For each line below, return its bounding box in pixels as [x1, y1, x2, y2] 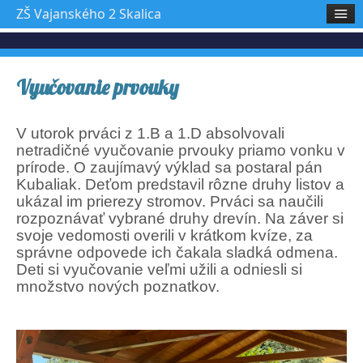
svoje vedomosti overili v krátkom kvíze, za [16, 227, 313, 244]
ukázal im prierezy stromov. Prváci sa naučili [16, 193, 323, 210]
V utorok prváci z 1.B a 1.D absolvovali [16, 125, 284, 142]
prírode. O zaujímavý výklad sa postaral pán [16, 159, 322, 176]
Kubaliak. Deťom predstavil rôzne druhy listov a [16, 176, 344, 193]
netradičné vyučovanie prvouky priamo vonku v [16, 142, 345, 159]
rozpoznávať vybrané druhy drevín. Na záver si [16, 210, 344, 227]
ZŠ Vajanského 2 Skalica [16, 5, 161, 23]
